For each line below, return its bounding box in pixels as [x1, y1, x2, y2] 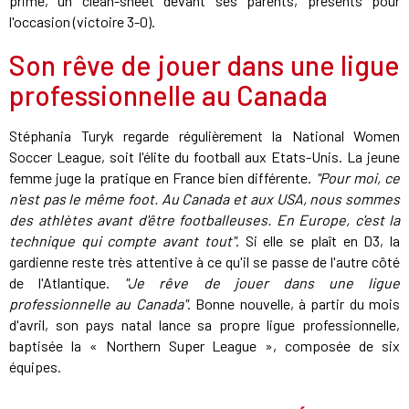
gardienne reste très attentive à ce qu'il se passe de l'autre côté [9, 253, 400, 271]
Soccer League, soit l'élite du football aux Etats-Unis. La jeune [9, 148, 400, 166]
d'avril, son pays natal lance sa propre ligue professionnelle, [9, 316, 400, 334]
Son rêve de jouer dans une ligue [9, 48, 400, 82]
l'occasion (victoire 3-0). [9, 13, 155, 31]
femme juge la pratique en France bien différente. [9, 169, 316, 187]
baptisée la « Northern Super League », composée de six [9, 337, 400, 355]
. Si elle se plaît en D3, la [235, 232, 401, 250]
